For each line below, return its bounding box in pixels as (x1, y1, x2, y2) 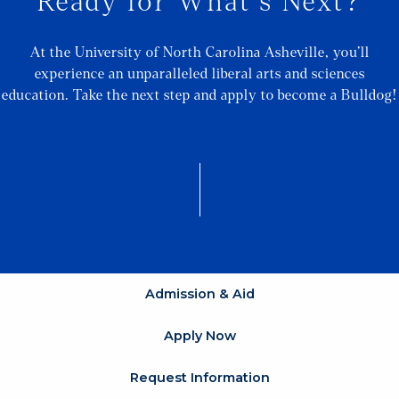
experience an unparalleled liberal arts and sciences (34, 66, 365, 82)
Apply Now (163, 328, 236, 345)
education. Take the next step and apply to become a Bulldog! (2, 87, 397, 103)
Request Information (129, 370, 270, 387)
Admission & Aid (144, 286, 255, 303)
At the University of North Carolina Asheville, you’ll (29, 45, 370, 61)
